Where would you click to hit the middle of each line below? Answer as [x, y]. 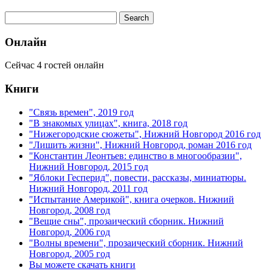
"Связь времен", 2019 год [81, 112]
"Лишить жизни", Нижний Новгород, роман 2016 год [140, 145]
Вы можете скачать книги [82, 264]
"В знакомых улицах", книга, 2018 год [108, 123]
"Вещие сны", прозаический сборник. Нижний [126, 221]
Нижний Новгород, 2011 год [88, 188]
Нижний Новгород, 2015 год [89, 166]
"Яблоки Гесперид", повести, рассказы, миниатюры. [138, 177]
